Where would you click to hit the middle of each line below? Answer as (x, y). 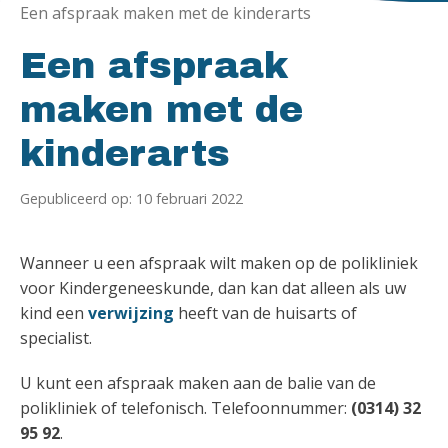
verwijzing (131, 313)
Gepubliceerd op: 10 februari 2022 (131, 198)
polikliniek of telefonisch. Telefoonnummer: (185, 408)
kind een (54, 313)
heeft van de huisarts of (265, 313)
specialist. (56, 338)
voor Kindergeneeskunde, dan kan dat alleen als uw (213, 288)
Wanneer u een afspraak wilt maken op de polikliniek (219, 263)
